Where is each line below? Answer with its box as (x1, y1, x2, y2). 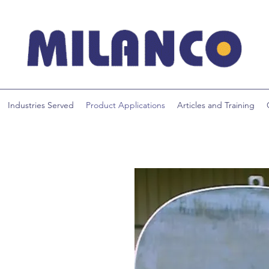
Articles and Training (177, 100, 255, 110)
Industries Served (7, 100, 74, 110)
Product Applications (85, 100, 165, 110)
